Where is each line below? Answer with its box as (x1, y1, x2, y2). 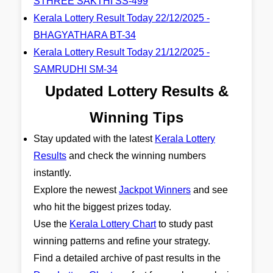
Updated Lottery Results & (44, 83, 229, 99)
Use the (34, 219, 69, 229)
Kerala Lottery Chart (69, 219, 156, 229)
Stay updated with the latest (34, 133, 155, 144)
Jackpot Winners (119, 185, 191, 195)
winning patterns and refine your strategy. (34, 236, 210, 246)
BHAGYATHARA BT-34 (34, 30, 136, 40)
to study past (156, 219, 213, 229)
